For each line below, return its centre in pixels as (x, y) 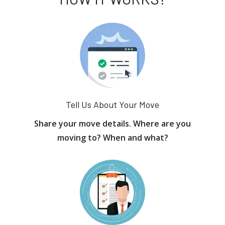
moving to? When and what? (113, 138)
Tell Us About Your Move (113, 104)
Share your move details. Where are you (113, 124)
